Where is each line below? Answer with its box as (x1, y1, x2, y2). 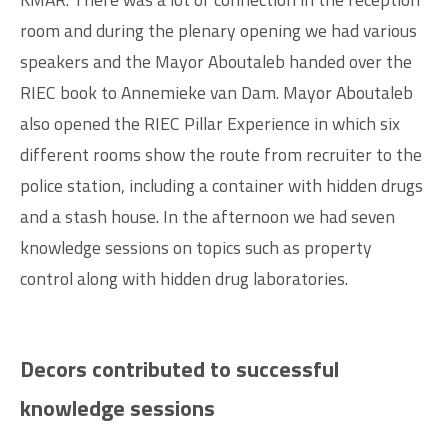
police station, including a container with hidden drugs (20, 171, 423, 199)
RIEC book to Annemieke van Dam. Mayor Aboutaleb (20, 78, 413, 106)
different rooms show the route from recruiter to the (20, 140, 422, 168)
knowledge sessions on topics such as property (20, 233, 372, 261)
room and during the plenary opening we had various (20, 16, 417, 44)
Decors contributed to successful (20, 351, 339, 386)
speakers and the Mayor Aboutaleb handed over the (20, 47, 412, 75)
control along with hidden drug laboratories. (20, 264, 356, 292)
